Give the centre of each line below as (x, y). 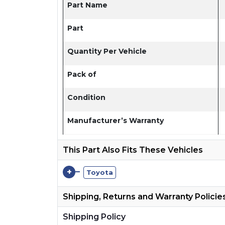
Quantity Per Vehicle (107, 51)
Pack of (82, 74)
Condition (86, 97)
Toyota (100, 172)
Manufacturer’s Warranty (116, 120)
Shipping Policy (94, 216)
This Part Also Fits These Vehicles (133, 150)
